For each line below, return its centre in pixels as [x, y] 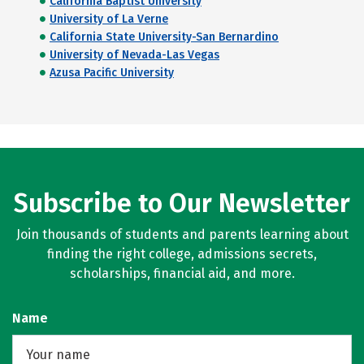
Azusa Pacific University [112, 73]
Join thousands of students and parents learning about [182, 234]
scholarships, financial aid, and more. [182, 273]
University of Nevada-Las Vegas [134, 55]
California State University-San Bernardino [164, 37]
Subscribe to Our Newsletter [182, 203]
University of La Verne [109, 19]
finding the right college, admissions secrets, [182, 254]
